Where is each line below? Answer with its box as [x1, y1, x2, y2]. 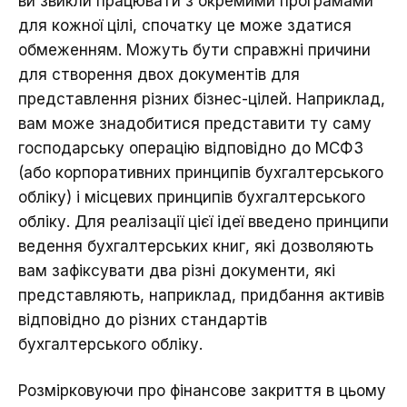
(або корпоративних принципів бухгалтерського [18, 164, 383, 183]
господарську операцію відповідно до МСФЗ [18, 139, 363, 158]
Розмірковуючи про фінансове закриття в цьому [18, 382, 386, 401]
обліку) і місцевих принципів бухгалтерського [18, 188, 365, 207]
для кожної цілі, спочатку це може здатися [18, 16, 352, 35]
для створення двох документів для [18, 65, 300, 84]
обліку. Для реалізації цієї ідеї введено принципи [18, 213, 389, 232]
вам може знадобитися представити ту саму [18, 114, 372, 134]
